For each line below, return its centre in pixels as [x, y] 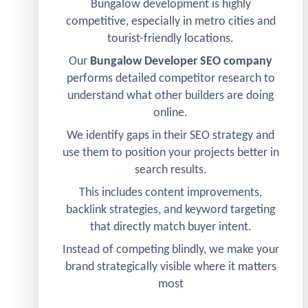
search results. [170, 170]
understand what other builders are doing [170, 96]
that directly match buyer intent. [170, 227]
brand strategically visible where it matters [170, 267]
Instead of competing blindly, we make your [170, 250]
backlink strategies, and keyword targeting [170, 210]
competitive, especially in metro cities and [170, 22]
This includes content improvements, [170, 193]
